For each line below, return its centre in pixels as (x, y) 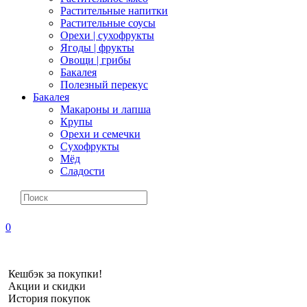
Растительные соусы (108, 23)
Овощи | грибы (96, 60)
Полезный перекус (104, 85)
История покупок (48, 298)
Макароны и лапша (106, 109)
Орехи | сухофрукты (107, 35)
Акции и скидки (46, 286)
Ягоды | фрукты (97, 48)
